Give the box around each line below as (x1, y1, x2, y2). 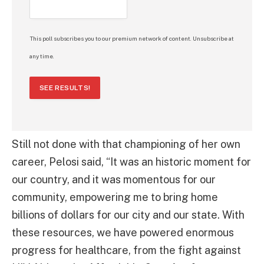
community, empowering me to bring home (12, 190, 218, 203)
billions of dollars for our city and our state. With (12, 208, 245, 221)
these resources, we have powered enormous (12, 226, 234, 239)
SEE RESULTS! (39, 83, 91, 92)
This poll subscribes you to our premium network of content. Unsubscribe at (29, 34, 234, 42)
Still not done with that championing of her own (12, 137, 240, 150)
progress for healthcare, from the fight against (12, 243, 241, 256)
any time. (29, 52, 54, 60)
